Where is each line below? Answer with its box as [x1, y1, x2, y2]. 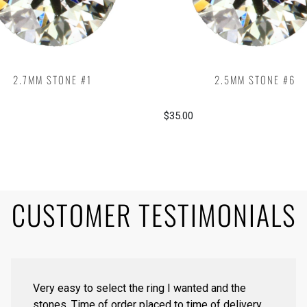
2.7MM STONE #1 [13, 72, 92, 88]
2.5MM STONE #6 [214, 72, 295, 88]
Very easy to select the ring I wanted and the [33, 282, 246, 295]
